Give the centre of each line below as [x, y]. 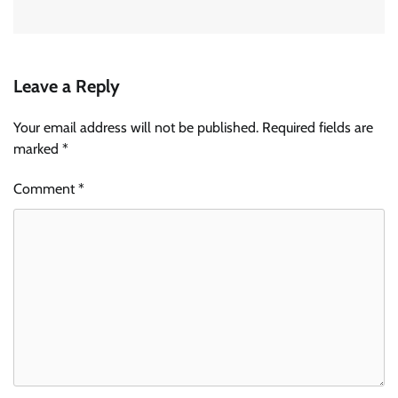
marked [38, 149]
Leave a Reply [67, 87]
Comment [46, 189]
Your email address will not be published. [136, 128]
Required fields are [318, 128]
